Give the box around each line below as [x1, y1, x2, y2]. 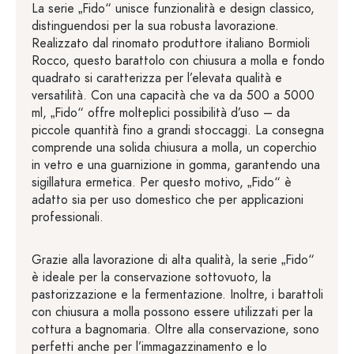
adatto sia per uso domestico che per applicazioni [32, 190, 303, 209]
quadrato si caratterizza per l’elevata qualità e [32, 69, 282, 87]
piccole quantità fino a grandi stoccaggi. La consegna [32, 121, 324, 139]
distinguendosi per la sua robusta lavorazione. [32, 17, 279, 35]
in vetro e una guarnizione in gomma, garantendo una [32, 156, 320, 174]
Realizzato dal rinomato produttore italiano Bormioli [32, 34, 310, 52]
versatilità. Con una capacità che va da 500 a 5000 [32, 86, 314, 104]
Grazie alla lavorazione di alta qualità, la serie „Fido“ [32, 250, 314, 269]
